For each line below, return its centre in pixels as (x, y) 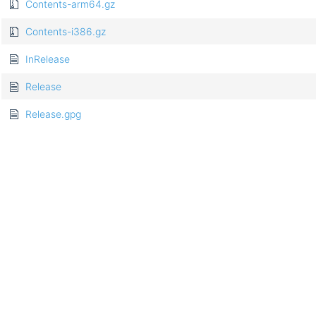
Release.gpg (53, 114)
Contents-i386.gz (66, 32)
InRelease (48, 59)
